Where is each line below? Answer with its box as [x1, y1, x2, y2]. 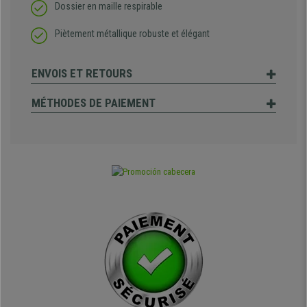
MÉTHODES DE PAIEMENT [32, 96, 156, 110]
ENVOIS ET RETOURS [32, 66, 132, 81]
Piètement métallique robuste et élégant [55, 28, 210, 40]
